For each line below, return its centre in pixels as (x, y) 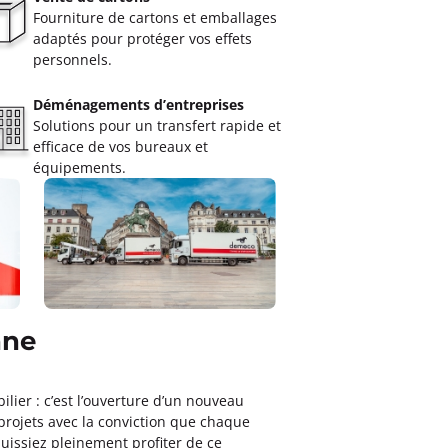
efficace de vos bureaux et (120, 146)
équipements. (79, 167)
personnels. (72, 59)
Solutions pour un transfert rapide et (156, 125)
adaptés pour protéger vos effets (142, 38)
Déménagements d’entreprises (138, 104)
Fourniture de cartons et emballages (154, 17)
